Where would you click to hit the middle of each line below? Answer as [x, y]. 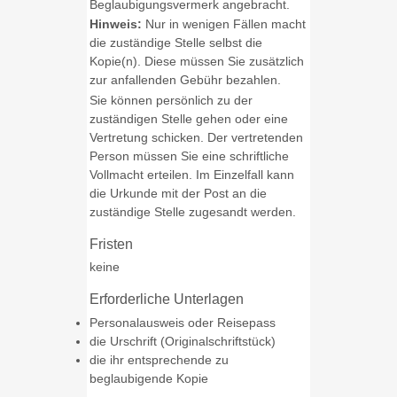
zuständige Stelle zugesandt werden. [192, 211]
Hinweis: [115, 24]
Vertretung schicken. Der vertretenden [196, 137]
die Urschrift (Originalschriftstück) [182, 342]
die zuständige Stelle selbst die [175, 43]
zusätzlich [276, 62]
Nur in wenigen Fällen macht [223, 24]
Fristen [111, 245]
